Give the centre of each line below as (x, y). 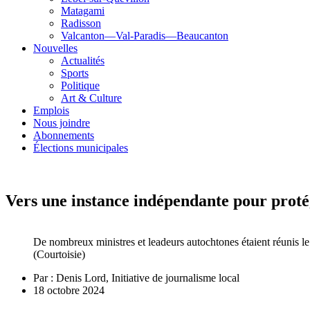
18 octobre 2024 (69, 291)
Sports (75, 73)
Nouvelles (55, 48)
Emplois (51, 110)
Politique (80, 85)
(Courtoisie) (59, 255)
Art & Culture (91, 98)
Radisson (81, 23)
